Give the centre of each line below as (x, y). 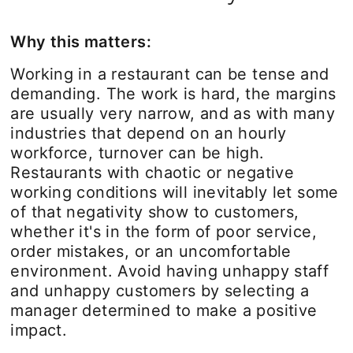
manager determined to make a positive (164, 310)
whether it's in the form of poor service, (164, 231)
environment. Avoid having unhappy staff (170, 271)
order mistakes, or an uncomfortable (151, 251)
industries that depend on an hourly (149, 133)
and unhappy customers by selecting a (160, 290)
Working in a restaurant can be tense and (170, 74)
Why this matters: (81, 41)
